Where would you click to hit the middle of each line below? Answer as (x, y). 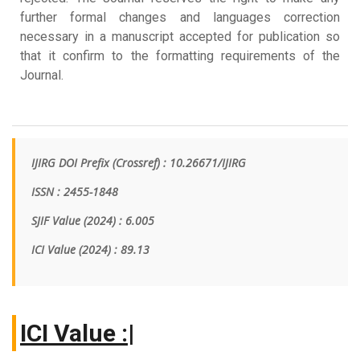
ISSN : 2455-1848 (75, 192)
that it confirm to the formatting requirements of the (180, 56)
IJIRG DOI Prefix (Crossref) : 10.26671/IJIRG (139, 163)
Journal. (42, 75)
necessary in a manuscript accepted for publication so (180, 37)
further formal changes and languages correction (180, 17)
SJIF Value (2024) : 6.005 (93, 221)
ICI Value (55, 250)
